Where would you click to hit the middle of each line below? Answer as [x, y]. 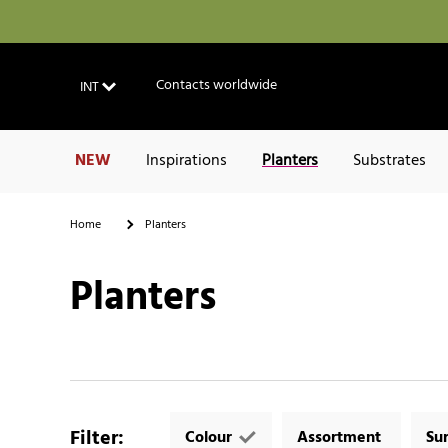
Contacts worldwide [216, 86]
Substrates [389, 161]
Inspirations [186, 161]
